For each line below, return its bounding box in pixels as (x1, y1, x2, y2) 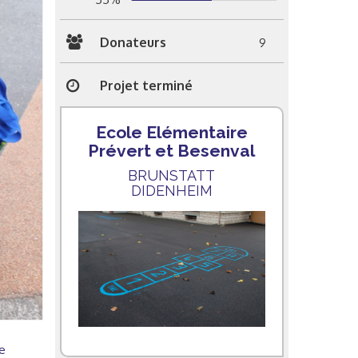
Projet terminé (99, 78, 193, 93)
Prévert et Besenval (88, 140, 256, 161)
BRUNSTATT (128, 166, 216, 184)
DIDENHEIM (130, 181, 213, 199)
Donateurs (99, 34, 166, 50)
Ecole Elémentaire (95, 121, 248, 142)
